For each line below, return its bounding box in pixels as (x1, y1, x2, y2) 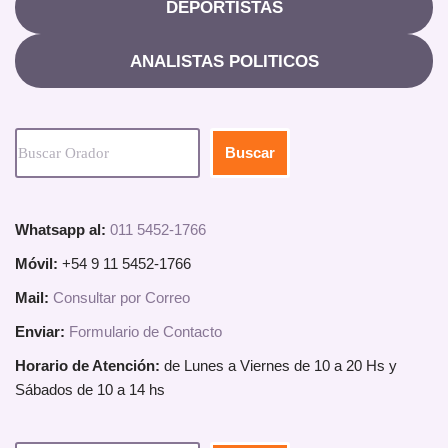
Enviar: (15, 322, 65, 340)
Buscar (225, 143, 275, 161)
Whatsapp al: (15, 220, 106, 238)
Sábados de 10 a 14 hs (15, 380, 165, 398)
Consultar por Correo (53, 288, 190, 306)
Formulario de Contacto (69, 322, 222, 340)
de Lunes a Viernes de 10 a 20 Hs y (160, 356, 397, 374)
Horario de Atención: (15, 356, 160, 374)
